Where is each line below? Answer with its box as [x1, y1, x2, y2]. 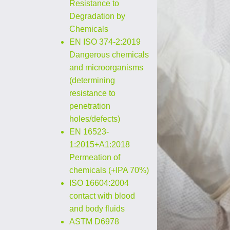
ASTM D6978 [69, 217, 119, 226]
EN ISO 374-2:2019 [69, 37, 141, 46]
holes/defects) [69, 114, 120, 123]
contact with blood [69, 191, 135, 200]
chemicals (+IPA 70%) [69, 166, 149, 175]
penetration [69, 102, 110, 110]
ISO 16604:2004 [69, 179, 129, 187]
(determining [69, 76, 115, 85]
